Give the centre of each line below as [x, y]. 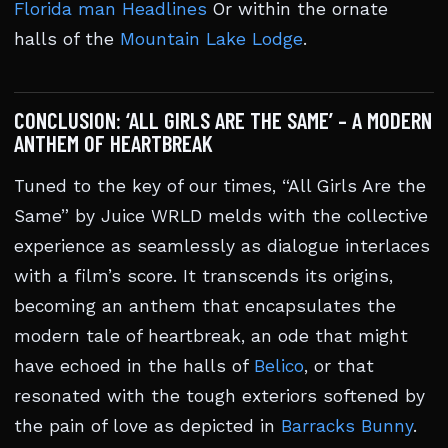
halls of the [67, 39]
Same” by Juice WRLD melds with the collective [221, 216]
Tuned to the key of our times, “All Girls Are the [220, 186]
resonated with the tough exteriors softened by [219, 396]
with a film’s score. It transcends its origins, [203, 276]
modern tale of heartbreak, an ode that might [211, 336]
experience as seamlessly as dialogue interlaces [222, 246]
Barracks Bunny [347, 426]
